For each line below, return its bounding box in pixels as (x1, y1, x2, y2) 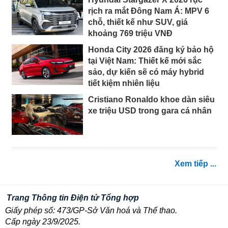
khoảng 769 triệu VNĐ (88, 29, 173, 38)
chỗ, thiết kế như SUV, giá (88, 18, 188, 27)
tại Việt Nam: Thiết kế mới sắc (88, 56, 202, 66)
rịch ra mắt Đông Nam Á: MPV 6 (88, 7, 209, 16)
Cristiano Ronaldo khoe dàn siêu (88, 95, 215, 104)
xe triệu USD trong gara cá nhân (88, 106, 212, 116)
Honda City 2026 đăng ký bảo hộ (88, 45, 214, 54)
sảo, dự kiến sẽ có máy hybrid (88, 68, 204, 77)
